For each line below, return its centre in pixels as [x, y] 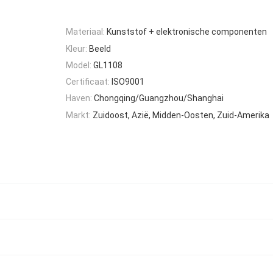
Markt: [78, 115]
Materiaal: [85, 32]
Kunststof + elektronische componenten [187, 32]
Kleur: [76, 48]
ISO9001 [128, 82]
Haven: [79, 98]
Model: [79, 65]
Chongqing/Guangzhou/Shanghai [159, 98]
